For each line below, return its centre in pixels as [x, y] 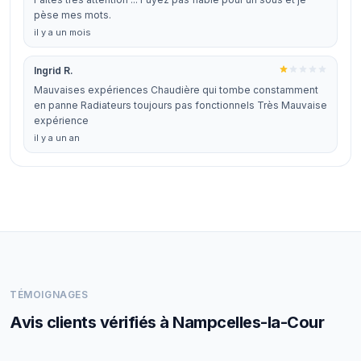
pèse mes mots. [73, 15]
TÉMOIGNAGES [49, 295]
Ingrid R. [54, 71]
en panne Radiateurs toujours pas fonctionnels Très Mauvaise [180, 105]
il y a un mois [62, 32]
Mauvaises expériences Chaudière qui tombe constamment [176, 90]
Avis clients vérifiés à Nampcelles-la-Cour [167, 322]
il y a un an [57, 138]
